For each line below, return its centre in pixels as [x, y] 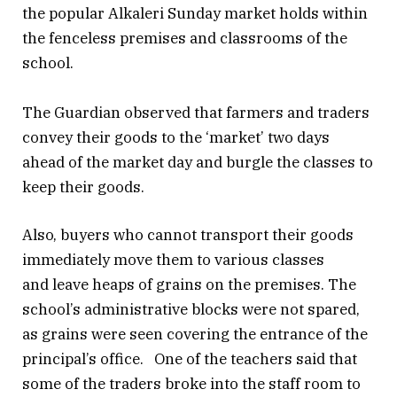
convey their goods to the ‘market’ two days [176, 137]
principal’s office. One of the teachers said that [190, 358]
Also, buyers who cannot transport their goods [188, 234]
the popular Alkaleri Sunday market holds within [195, 13]
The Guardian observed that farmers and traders [196, 112]
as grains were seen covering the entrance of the [195, 334]
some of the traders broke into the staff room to [191, 383]
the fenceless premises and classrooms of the [185, 38]
